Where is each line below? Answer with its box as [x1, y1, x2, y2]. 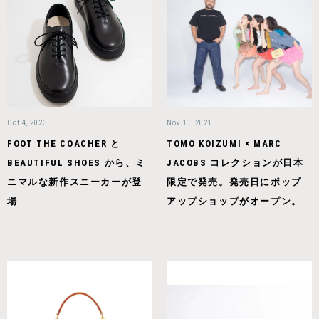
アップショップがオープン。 [167, 196, 302, 207]
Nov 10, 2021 [167, 118, 212, 128]
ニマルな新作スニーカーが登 [7, 177, 142, 188]
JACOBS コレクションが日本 [167, 157, 304, 169]
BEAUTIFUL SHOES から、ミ [7, 157, 146, 169]
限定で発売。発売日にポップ [167, 177, 302, 188]
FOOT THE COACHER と [7, 138, 121, 150]
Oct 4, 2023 [7, 118, 47, 128]
